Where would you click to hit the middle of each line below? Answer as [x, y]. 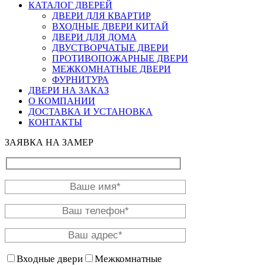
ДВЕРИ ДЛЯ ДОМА [94, 37]
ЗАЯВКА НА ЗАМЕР [49, 143]
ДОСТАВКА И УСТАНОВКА [91, 112]
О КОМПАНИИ [62, 101]
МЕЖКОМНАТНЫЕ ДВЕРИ [112, 69]
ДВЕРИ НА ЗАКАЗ [69, 91]
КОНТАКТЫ [55, 122]
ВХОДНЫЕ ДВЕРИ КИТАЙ [110, 27]
